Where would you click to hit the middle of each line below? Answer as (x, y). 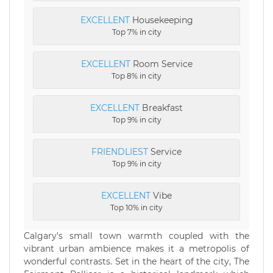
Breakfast (161, 108)
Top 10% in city (136, 207)
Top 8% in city (136, 76)
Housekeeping (161, 20)
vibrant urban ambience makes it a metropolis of (136, 249)
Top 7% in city (136, 32)
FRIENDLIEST (120, 152)
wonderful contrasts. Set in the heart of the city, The (136, 261)
